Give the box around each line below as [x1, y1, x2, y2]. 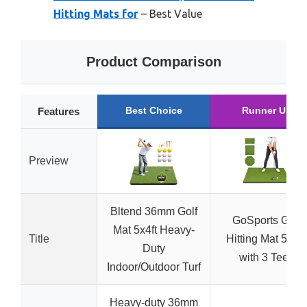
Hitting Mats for [53, 8, 138, 20]
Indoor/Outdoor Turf [106, 261, 201, 273]
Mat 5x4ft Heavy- [112, 224, 195, 236]
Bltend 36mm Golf [110, 206, 197, 217]
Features [38, 106, 79, 117]
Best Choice [125, 105, 182, 116]
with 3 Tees [239, 251, 294, 263]
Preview [29, 155, 69, 167]
